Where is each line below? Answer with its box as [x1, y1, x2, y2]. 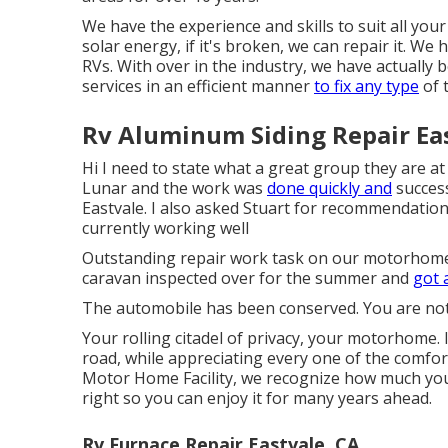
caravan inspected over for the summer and [82, 267, 413, 290]
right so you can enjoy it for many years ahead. [82, 387, 432, 410]
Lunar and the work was [82, 177, 267, 200]
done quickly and [267, 177, 392, 200]
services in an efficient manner [82, 75, 314, 98]
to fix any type [314, 75, 419, 98]
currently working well [82, 217, 249, 240]
